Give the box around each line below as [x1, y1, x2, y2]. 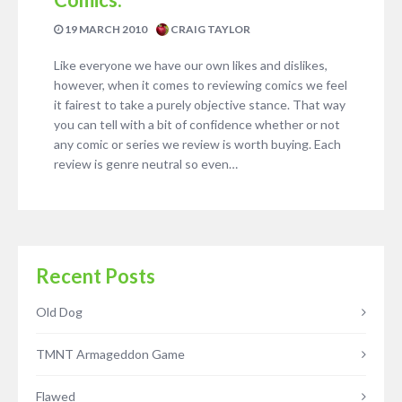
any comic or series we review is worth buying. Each [54, 135, 341, 152]
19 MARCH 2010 [63, 22, 147, 36]
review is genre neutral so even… [54, 155, 238, 171]
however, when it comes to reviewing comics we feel [54, 76, 347, 92]
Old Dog [36, 303, 83, 319]
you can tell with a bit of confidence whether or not [54, 116, 340, 132]
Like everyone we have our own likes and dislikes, [54, 57, 328, 73]
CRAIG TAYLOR [169, 22, 250, 36]
